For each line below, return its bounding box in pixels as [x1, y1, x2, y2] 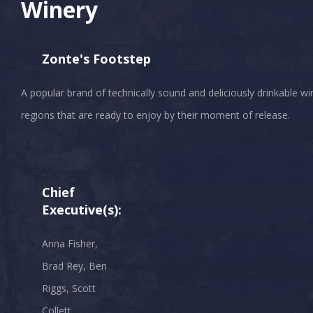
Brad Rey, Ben [42, 259, 107, 272]
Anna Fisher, [42, 236, 98, 250]
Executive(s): [42, 201, 122, 218]
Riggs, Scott [42, 281, 96, 295]
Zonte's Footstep [42, 50, 151, 67]
